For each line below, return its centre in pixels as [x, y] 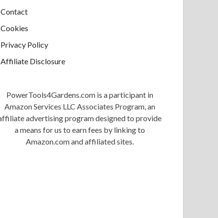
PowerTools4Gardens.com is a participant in [80, 95]
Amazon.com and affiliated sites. [80, 142]
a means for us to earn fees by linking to [80, 130]
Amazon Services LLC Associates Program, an [80, 107]
